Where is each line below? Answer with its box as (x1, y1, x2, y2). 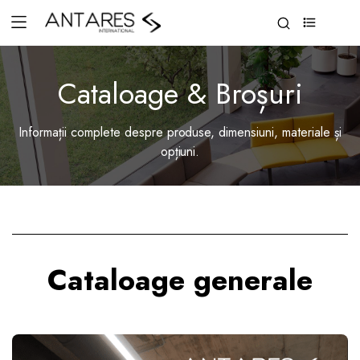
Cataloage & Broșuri (57, 72, 303, 115)
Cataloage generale (47, 259, 313, 301)
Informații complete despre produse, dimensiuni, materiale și (18, 123, 342, 141)
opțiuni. (160, 142, 200, 161)
